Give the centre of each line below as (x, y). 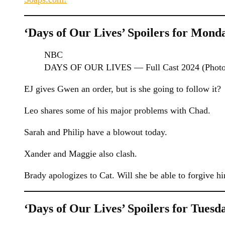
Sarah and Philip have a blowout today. (96, 132)
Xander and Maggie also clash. (81, 153)
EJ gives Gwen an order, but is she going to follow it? (123, 89)
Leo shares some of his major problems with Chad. (117, 110)
